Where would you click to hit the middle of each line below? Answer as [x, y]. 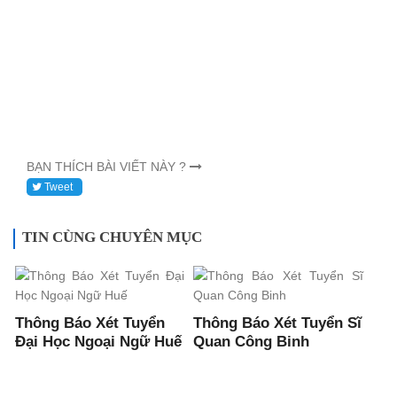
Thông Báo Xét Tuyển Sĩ [278, 323]
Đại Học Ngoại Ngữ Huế [99, 342]
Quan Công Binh [252, 342]
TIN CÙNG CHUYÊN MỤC [112, 237]
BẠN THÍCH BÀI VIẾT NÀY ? [108, 167]
